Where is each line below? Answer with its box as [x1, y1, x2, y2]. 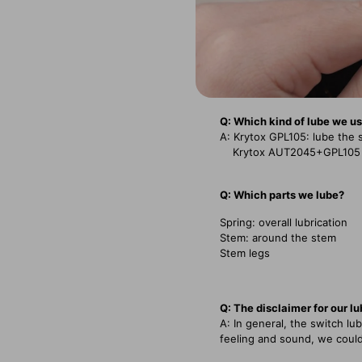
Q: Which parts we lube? [220, 187, 344, 201]
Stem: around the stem [220, 230, 336, 244]
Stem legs [220, 246, 270, 259]
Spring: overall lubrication [220, 215, 347, 229]
